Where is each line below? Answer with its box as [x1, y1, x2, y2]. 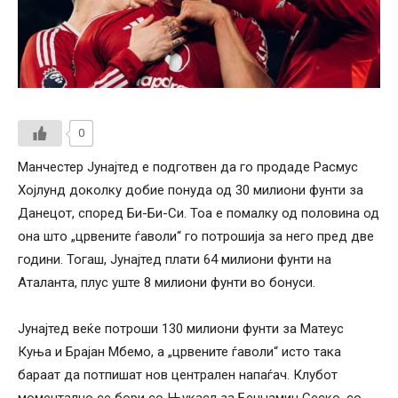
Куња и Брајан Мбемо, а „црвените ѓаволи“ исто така [18, 343, 341, 360]
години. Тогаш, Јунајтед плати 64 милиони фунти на [18, 251, 331, 267]
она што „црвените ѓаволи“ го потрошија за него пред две [18, 227, 374, 244]
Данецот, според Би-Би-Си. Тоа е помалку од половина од [18, 204, 379, 221]
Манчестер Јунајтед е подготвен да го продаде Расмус [18, 158, 358, 175]
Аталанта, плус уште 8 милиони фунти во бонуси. [18, 274, 315, 291]
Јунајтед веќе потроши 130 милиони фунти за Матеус [18, 320, 344, 337]
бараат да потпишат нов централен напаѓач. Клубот [18, 366, 338, 383]
